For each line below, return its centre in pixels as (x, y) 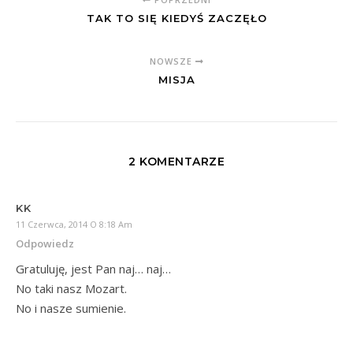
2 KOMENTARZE (176, 161)
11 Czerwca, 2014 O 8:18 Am (74, 224)
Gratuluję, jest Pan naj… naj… (93, 268)
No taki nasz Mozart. (71, 288)
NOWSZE (172, 61)
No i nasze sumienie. (71, 308)
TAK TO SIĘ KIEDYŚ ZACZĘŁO (176, 18)
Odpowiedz (45, 243)
